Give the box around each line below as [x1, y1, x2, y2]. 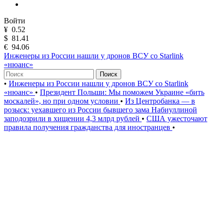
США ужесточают [146, 114, 207, 123]
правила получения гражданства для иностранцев [4, 123, 172, 131]
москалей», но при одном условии [4, 97, 120, 105]
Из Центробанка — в [125, 97, 195, 105]
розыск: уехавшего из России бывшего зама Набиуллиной [4, 106, 197, 114]
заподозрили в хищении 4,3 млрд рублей [4, 114, 142, 123]
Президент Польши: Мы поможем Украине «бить [40, 88, 204, 96]
